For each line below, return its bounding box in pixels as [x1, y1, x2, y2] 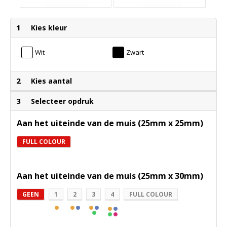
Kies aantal [31, 76, 72, 86]
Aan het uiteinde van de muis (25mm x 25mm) [17, 118, 203, 129]
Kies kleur [31, 23, 67, 33]
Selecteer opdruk [31, 96, 94, 106]
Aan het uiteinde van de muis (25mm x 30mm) [17, 170, 203, 182]
